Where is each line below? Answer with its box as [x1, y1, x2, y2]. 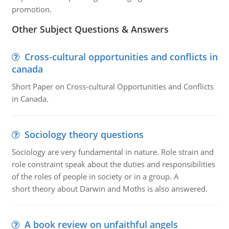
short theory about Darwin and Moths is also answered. [11, 184, 208, 194]
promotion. [11, 4, 52, 14]
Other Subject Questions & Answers [11, 23, 169, 35]
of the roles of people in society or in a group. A [11, 171, 179, 181]
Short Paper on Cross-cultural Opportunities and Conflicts [11, 81, 214, 91]
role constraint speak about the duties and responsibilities [11, 159, 215, 169]
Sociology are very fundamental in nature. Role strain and [11, 147, 214, 157]
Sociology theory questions [24, 128, 144, 141]
